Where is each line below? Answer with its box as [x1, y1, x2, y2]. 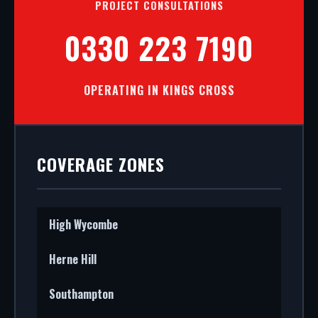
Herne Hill [49, 251, 97, 268]
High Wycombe [49, 216, 118, 233]
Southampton [49, 285, 114, 302]
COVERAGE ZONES [37, 151, 165, 177]
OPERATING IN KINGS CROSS [83, 82, 235, 99]
